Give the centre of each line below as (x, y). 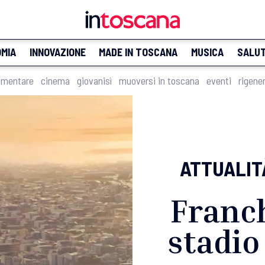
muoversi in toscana (159, 80)
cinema (55, 80)
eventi (219, 80)
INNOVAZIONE (57, 52)
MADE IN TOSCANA (138, 52)
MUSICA (207, 52)
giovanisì (94, 80)
